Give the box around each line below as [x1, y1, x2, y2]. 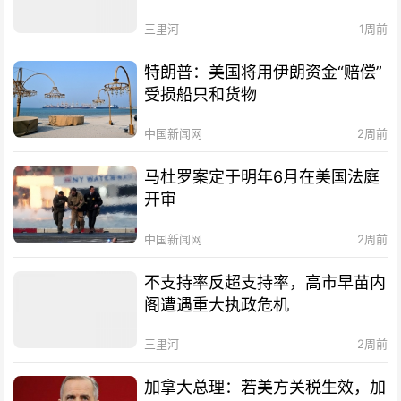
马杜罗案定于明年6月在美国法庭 [144, 167, 380, 187]
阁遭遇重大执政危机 [144, 294, 290, 314]
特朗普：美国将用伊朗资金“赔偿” [144, 63, 383, 82]
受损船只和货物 [144, 85, 258, 105]
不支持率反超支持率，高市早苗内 [144, 272, 387, 292]
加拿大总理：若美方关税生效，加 [144, 377, 387, 397]
